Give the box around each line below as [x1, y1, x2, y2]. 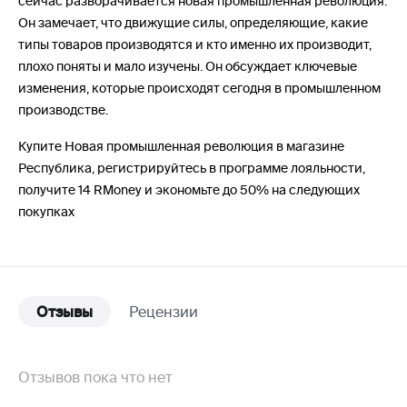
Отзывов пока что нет [18, 369, 173, 385]
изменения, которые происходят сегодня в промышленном [18, 81, 381, 95]
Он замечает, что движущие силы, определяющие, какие [18, 15, 368, 30]
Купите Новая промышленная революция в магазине [18, 139, 344, 154]
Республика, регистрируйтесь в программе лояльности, [18, 161, 365, 175]
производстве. [18, 103, 108, 117]
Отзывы [36, 303, 93, 320]
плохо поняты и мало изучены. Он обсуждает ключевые [18, 59, 357, 74]
